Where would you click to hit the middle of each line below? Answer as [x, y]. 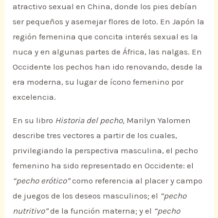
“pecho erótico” [42, 180]
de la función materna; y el [101, 210]
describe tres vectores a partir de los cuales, [95, 135]
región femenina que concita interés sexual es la [106, 36]
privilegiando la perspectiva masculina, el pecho [106, 150]
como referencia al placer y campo [136, 180]
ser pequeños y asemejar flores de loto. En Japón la [109, 21]
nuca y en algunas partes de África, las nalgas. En [108, 51]
